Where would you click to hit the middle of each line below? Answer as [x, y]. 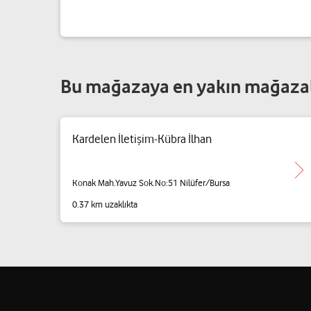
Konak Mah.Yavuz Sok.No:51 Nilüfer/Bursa [151, 182]
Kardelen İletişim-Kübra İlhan [142, 139]
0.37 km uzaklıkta [105, 204]
